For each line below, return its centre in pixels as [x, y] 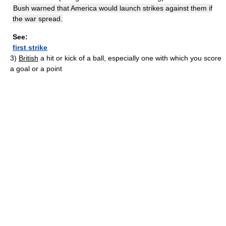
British [29, 58]
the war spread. [38, 19]
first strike [30, 47]
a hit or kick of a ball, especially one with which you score [131, 58]
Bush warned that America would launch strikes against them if [113, 8]
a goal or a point [36, 69]
